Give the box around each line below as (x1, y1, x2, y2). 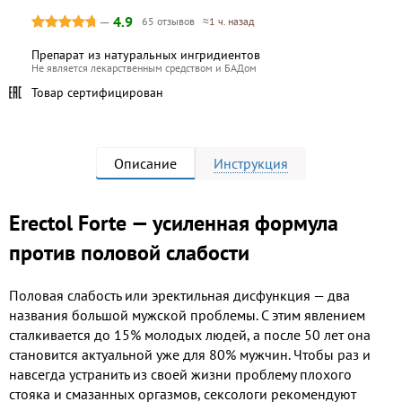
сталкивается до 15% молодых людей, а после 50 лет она (9, 326, 371, 344)
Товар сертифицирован (31, 84, 163, 101)
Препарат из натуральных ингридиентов (31, 47, 260, 64)
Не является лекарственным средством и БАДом (31, 61, 257, 75)
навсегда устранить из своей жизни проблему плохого (9, 365, 352, 383)
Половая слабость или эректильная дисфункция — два (9, 286, 350, 304)
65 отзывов (142, 14, 203, 29)
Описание (114, 154, 177, 173)
